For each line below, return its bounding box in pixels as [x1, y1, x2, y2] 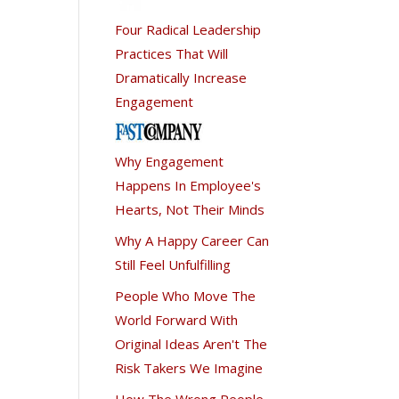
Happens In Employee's [115, 175, 262, 194]
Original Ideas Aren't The [115, 334, 268, 353]
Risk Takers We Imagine [115, 358, 264, 377]
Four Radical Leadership [115, 20, 262, 38]
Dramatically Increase [115, 68, 248, 86]
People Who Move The [115, 286, 256, 305]
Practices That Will [115, 44, 229, 62]
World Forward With [115, 310, 239, 329]
